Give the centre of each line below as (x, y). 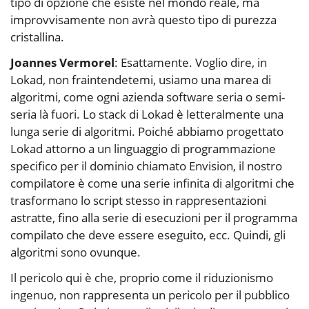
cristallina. (37, 37)
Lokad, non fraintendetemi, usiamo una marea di (141, 80)
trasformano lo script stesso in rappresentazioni (138, 201)
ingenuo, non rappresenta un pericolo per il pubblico (150, 295)
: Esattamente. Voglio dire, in (191, 63)
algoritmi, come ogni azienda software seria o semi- (148, 97)
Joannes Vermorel (62, 63)
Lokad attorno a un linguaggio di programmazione (143, 149)
